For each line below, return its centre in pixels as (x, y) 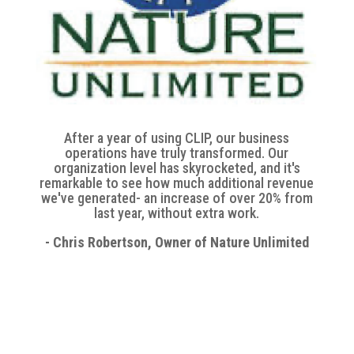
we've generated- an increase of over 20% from (177, 198)
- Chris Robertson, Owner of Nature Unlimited (177, 242)
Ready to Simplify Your (149, 284)
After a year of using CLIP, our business (177, 137)
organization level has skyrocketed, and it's (177, 168)
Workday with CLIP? (135, 308)
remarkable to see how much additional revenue (177, 183)
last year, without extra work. (177, 213)
